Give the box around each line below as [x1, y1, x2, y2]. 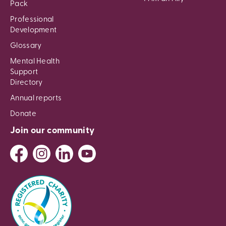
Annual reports [10, 94, 62, 102]
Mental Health [10, 58, 60, 66]
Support [10, 68, 38, 76]
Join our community [10, 126, 95, 136]
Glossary [10, 42, 42, 50]
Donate [10, 110, 36, 118]
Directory [10, 79, 43, 87]
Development [10, 26, 57, 34]
